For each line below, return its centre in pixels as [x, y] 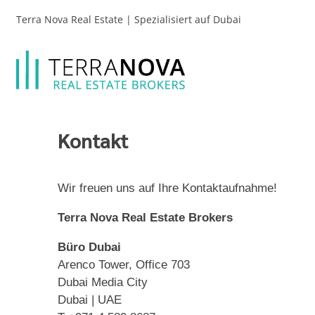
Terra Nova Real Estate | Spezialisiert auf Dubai [128, 20]
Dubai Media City [103, 283]
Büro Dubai [89, 247]
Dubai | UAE [90, 300]
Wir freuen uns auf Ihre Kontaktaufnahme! [167, 188]
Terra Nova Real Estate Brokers [145, 218]
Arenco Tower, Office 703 [124, 265]
